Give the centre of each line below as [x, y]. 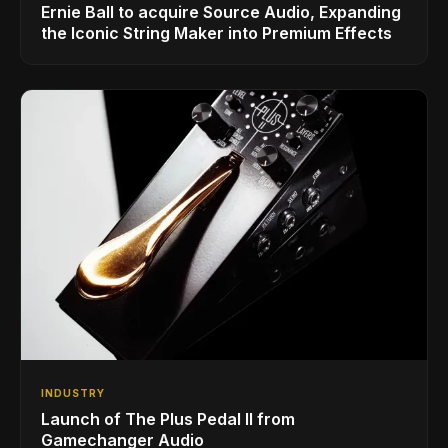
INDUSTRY [73, 393]
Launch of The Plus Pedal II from [168, 419]
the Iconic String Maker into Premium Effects [216, 32]
